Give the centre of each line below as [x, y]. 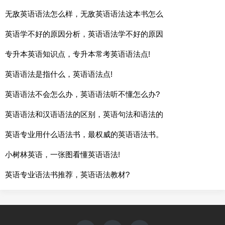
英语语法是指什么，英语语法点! [59, 74]
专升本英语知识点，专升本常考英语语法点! [78, 54]
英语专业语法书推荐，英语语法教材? [67, 174]
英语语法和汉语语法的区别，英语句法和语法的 [84, 114]
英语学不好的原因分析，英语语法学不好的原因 [84, 34]
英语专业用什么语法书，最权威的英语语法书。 [84, 134]
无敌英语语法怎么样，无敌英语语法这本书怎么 [84, 14]
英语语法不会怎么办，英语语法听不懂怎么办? [82, 94]
